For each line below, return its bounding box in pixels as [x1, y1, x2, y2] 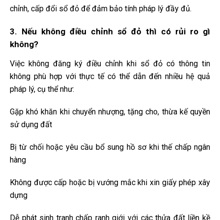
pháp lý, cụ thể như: [10, 84, 74, 94]
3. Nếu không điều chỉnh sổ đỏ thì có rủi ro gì [10, 27, 210, 37]
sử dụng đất [10, 120, 52, 130]
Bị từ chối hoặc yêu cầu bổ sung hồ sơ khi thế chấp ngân [10, 142, 210, 152]
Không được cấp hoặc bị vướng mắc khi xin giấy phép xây [10, 178, 210, 188]
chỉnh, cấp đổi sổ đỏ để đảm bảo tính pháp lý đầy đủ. [10, 4, 192, 14]
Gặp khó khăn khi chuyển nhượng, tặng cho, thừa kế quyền [10, 107, 210, 117]
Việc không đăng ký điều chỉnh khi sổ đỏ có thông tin [10, 59, 210, 69]
